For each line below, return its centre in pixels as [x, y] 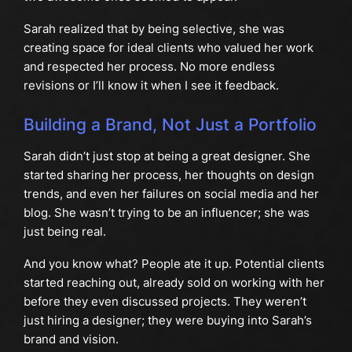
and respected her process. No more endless [149, 66]
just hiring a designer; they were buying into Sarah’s [167, 320]
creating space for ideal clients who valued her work [168, 47]
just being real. [64, 232]
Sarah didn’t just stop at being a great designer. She [167, 156]
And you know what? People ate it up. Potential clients [174, 263]
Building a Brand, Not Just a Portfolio [170, 124]
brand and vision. [71, 339]
